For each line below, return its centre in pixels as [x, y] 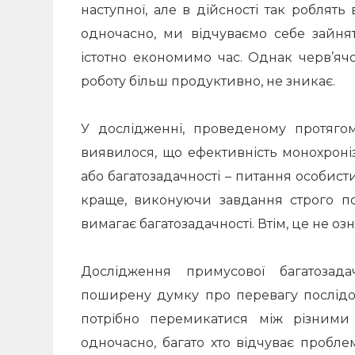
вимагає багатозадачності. [169, 224]
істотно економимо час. [165, 57]
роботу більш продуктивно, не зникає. [208, 81]
